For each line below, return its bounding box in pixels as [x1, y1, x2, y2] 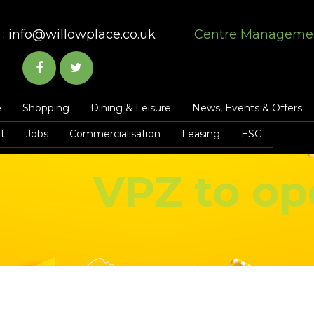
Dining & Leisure [90, 102, 171, 114]
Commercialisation [69, 128, 161, 140]
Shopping [22, 102, 69, 114]
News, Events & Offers [191, 102, 302, 114]
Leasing [181, 128, 220, 140]
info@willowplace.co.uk [8, 27, 156, 42]
